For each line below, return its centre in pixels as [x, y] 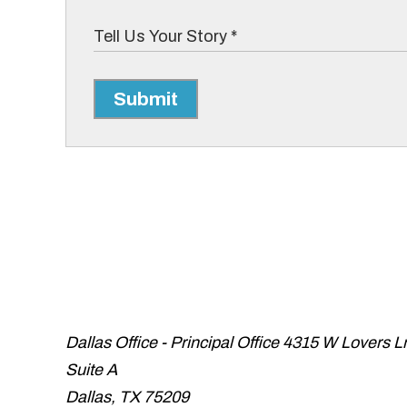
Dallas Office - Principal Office [172, 342]
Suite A [91, 370]
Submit [146, 99]
